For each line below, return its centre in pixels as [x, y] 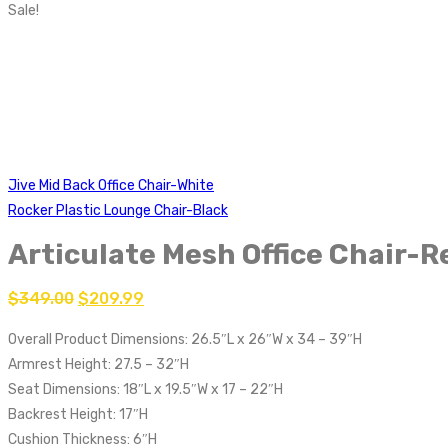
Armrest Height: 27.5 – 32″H [98, 364]
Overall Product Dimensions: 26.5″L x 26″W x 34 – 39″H [185, 339]
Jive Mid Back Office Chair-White [111, 186]
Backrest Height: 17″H [78, 414]
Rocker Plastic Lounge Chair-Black [118, 211]
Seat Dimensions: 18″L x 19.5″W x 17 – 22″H [145, 389]
